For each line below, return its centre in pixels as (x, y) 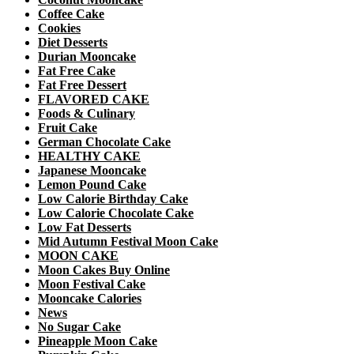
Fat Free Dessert (82, 85)
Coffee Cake (71, 13)
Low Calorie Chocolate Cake (116, 213)
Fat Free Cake (77, 70)
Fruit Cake (68, 127)
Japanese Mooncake (92, 170)
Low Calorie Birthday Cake (113, 198)
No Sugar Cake (79, 326)
